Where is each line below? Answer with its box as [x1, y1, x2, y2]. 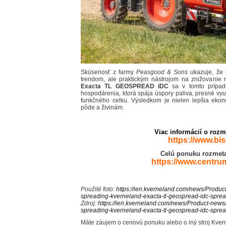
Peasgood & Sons [136, 69, 188, 76]
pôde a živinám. [81, 104, 124, 111]
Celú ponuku [160, 150, 202, 158]
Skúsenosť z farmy [81, 69, 137, 76]
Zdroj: [81, 200, 98, 207]
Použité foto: [81, 186, 116, 193]
